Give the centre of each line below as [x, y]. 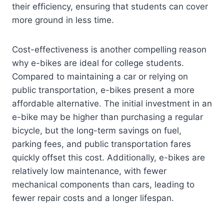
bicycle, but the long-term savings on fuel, [97, 131]
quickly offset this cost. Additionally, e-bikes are [108, 158]
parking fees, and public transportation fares [101, 144]
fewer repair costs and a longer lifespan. [93, 198]
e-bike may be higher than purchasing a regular [107, 117]
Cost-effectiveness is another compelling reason [109, 50]
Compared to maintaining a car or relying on [100, 77]
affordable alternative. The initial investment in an [112, 104]
